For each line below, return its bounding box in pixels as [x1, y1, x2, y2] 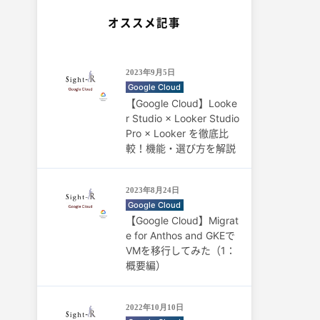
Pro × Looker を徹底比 [125, 126, 229, 139]
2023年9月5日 [125, 68, 175, 76]
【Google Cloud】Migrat [125, 214, 239, 226]
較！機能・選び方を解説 [125, 141, 236, 154]
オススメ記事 [108, 16, 181, 30]
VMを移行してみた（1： [125, 244, 236, 256]
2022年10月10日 [125, 303, 184, 311]
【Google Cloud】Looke [125, 96, 237, 109]
